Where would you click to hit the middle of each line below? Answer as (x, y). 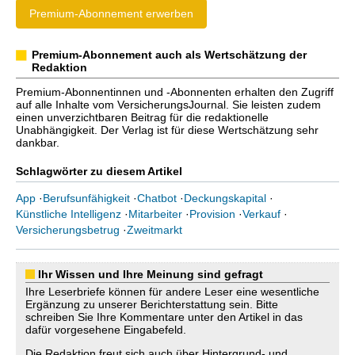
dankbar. (38, 143)
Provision (212, 214)
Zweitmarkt (155, 230)
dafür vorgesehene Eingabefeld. (106, 330)
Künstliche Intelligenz (69, 214)
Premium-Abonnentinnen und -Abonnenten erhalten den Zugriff (175, 92)
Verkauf (261, 214)
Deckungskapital (225, 198)
